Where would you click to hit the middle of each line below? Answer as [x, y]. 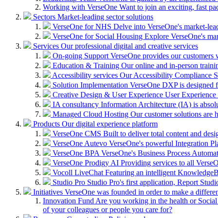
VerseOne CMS [78, 133]
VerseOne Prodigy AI [87, 163]
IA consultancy [77, 104]
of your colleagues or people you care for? [108, 209]
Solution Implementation [91, 85]
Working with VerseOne [81, 7]
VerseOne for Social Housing [99, 36]
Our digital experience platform [110, 124]
